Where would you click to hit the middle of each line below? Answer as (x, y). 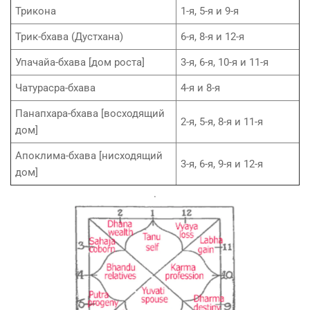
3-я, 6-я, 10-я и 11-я (225, 62)
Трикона (36, 11)
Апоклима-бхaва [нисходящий (89, 155)
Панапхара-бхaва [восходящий (90, 113)
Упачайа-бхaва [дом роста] (80, 62)
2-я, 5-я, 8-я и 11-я (222, 121)
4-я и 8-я (200, 88)
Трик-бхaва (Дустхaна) (69, 36)
